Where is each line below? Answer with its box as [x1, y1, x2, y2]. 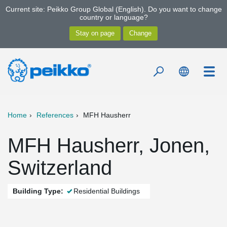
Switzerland [8, 157, 112, 179]
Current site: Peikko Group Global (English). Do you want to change [5, 5, 222, 13]
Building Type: [13, 187, 63, 195]
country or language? [79, 13, 148, 21]
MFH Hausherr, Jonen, [8, 134, 210, 157]
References [36, 111, 73, 119]
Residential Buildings [73, 187, 140, 195]
